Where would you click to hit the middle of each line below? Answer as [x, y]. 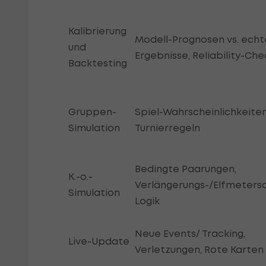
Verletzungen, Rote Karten [199, 250]
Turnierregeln [167, 128]
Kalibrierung [97, 31]
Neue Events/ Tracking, [190, 234]
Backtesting [98, 63]
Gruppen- [92, 112]
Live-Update [99, 241]
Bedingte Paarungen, [186, 169]
